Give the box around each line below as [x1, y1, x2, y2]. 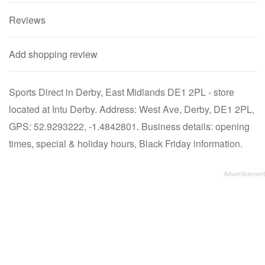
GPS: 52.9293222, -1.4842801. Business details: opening [9, 119, 250, 133]
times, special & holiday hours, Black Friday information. [9, 137, 243, 150]
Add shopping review [9, 47, 98, 61]
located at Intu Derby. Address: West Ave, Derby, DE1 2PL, [9, 102, 254, 116]
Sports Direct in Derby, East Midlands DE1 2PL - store [9, 85, 234, 99]
